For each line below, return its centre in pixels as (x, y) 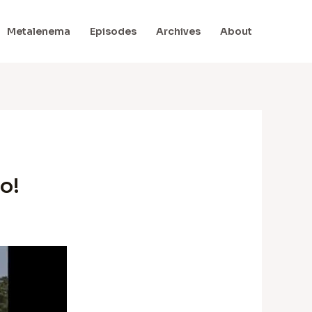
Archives (178, 31)
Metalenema (39, 31)
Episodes (113, 31)
